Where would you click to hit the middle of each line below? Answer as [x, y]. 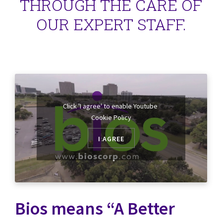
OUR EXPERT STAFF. [111, 25]
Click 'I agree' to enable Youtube [111, 106]
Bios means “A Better [95, 208]
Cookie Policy [111, 117]
